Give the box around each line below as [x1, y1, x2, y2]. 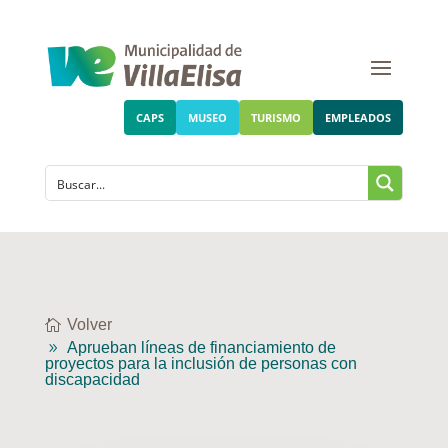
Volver [66, 316, 112, 334]
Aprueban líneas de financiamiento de [66, 339, 336, 357]
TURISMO [251, 110, 302, 126]
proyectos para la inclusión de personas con [44, 355, 357, 373]
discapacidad [44, 371, 140, 389]
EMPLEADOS [325, 110, 392, 126]
